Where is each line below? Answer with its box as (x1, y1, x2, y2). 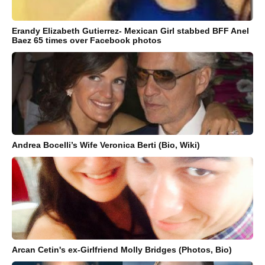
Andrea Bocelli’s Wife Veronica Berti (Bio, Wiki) (12, 140, 200, 150)
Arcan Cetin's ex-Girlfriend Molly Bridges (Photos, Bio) (12, 245, 232, 255)
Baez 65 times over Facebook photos (12, 35, 161, 46)
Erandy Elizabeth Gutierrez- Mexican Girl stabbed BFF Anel (12, 26, 249, 36)
